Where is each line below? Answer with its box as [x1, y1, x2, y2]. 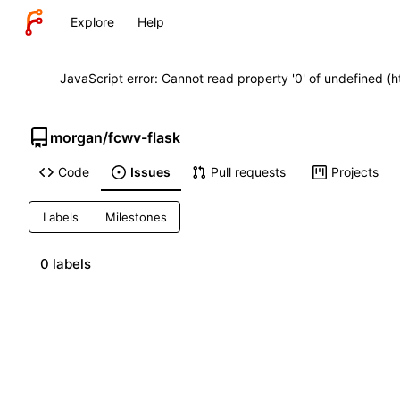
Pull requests [210, 164, 286, 180]
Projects [330, 164, 379, 180]
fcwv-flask [108, 128, 180, 146]
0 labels [40, 254, 91, 272]
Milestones [104, 210, 167, 224]
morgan [50, 128, 103, 146]
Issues [129, 164, 171, 180]
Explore [71, 14, 114, 29]
